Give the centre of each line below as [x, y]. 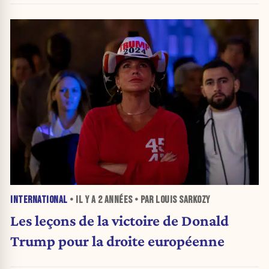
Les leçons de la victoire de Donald [119, 221]
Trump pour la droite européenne [117, 241]
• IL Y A [83, 200]
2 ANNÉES [115, 200]
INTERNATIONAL [39, 200]
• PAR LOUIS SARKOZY [171, 200]
